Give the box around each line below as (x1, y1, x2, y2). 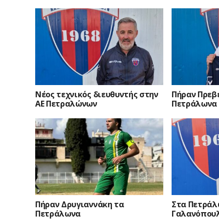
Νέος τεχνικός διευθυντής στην (35, 89, 158, 100)
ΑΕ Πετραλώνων (35, 98, 97, 109)
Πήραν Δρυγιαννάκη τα (35, 199, 124, 210)
